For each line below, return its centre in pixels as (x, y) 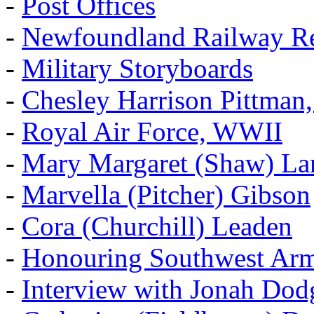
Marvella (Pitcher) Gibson (166, 195)
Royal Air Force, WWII (152, 132)
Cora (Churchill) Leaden (157, 226)
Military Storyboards (137, 69)
